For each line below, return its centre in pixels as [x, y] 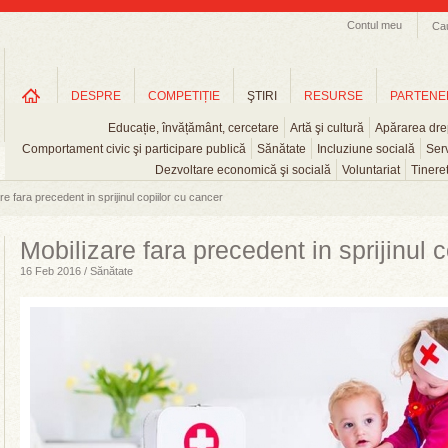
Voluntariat [371, 170]
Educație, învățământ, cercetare [193, 128]
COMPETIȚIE [184, 96]
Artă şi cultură [327, 128]
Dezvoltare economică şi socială [243, 170]
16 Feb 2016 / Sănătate [76, 271]
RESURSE [333, 96]
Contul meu [374, 25]
